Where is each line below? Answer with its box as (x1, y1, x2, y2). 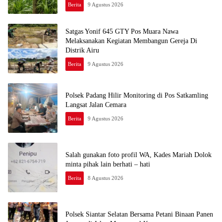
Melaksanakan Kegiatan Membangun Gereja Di (65, 37, 197, 45)
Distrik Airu (65, 46, 99, 54)
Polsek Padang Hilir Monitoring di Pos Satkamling (65, 92, 208, 100)
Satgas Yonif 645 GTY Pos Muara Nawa (65, 27, 178, 35)
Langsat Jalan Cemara (65, 101, 126, 109)
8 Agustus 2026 (88, 175, 124, 181)
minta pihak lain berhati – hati (65, 161, 150, 168)
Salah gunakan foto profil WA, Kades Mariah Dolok (65, 151, 212, 159)
